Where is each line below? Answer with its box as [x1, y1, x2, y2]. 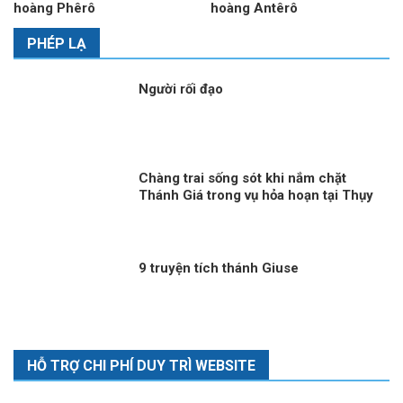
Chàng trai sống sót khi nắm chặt [139, 170, 347, 187]
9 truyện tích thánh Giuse [139, 260, 300, 277]
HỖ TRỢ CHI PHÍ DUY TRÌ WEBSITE [26, 357, 255, 375]
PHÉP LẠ [26, 34, 86, 52]
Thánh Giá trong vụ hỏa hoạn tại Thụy [139, 187, 374, 204]
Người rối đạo [139, 80, 224, 97]
